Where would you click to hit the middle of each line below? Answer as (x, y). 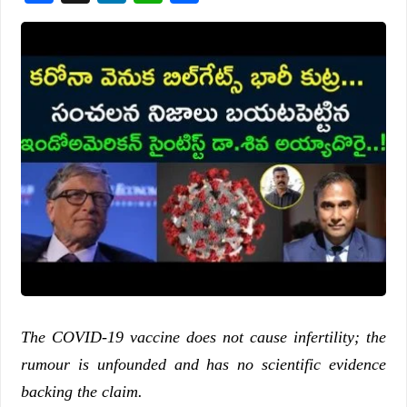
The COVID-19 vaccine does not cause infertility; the (203, 337)
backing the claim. (82, 391)
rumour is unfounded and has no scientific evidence (203, 364)
